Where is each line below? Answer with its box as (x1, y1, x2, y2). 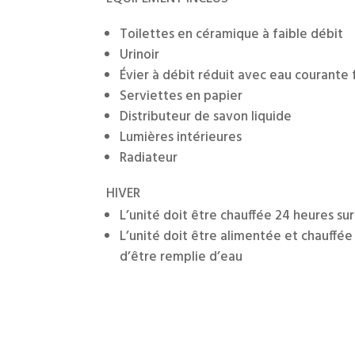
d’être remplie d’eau (120, 246, 243, 269)
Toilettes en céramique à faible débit (120, 24, 344, 46)
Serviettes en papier (120, 86, 243, 108)
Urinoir (120, 44, 160, 67)
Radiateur (120, 147, 178, 170)
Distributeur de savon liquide (120, 106, 292, 128)
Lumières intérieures (120, 127, 242, 149)
